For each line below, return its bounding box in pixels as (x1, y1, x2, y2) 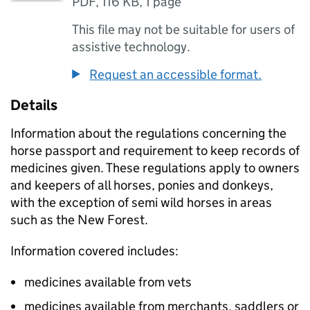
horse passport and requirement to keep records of (10, 143, 300, 158)
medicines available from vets (24, 274, 192, 290)
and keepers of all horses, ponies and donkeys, (10, 177, 273, 193)
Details (10, 96, 57, 114)
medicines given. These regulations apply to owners (10, 160, 300, 176)
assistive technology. (72, 39, 191, 55)
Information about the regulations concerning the (10, 125, 286, 141)
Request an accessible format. (89, 66, 262, 82)
